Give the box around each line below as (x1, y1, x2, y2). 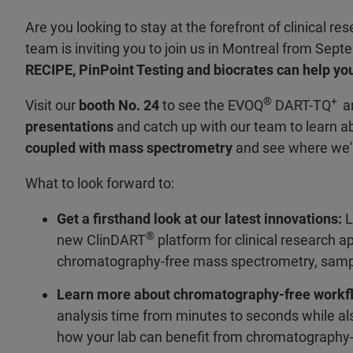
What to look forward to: (25, 175, 174, 191)
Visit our (25, 97, 79, 113)
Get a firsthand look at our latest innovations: (57, 210, 345, 227)
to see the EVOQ (162, 97, 263, 113)
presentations (25, 118, 113, 135)
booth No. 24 (79, 97, 162, 113)
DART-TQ (272, 97, 331, 113)
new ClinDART (57, 232, 146, 248)
